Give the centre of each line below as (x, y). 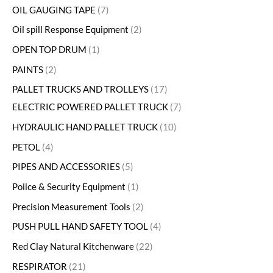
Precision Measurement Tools (71, 207)
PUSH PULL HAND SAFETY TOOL (80, 227)
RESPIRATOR (40, 266)
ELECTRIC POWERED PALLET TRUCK (90, 107)
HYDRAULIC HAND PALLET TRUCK (85, 127)
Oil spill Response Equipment (70, 30)
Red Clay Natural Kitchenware (73, 246)
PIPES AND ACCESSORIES (66, 167)
